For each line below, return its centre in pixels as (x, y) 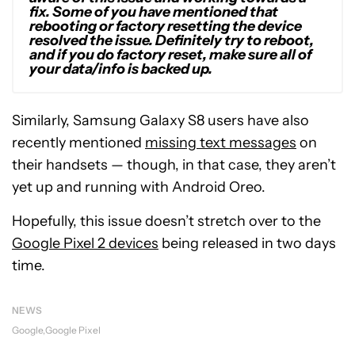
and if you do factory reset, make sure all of (171, 54)
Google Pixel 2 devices (85, 243)
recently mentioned (78, 142)
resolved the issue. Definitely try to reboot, (172, 40)
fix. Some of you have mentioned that (154, 11)
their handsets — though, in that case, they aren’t (174, 164)
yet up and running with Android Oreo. (139, 187)
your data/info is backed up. (121, 69)
